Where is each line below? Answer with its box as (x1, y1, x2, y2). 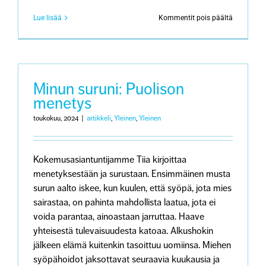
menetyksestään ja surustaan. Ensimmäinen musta (33, 168, 230, 180)
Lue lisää (33, 14, 62, 22)
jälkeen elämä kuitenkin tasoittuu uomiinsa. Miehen (33, 239, 231, 251)
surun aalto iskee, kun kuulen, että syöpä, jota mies (33, 182, 232, 194)
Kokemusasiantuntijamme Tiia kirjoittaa (33, 154, 186, 166)
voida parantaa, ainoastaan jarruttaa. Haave (33, 211, 204, 223)
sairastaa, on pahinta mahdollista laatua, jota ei (33, 197, 216, 208)
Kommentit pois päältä (159, 14, 233, 22)
